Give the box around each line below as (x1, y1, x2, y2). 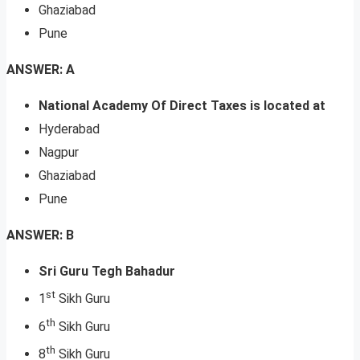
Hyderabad (39, 121, 100, 137)
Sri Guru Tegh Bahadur (39, 264, 175, 280)
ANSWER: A (6, 62, 75, 78)
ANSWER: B (6, 227, 74, 243)
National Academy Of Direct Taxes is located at (39, 98, 325, 114)
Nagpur (39, 145, 79, 161)
